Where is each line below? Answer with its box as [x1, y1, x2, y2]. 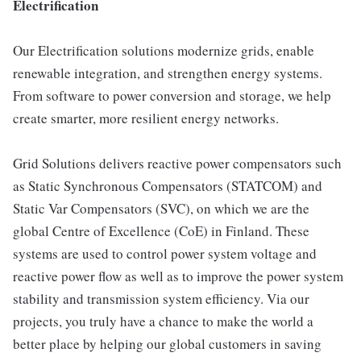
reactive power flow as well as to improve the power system [13, 267, 343, 285]
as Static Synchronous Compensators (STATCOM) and [13, 176, 322, 195]
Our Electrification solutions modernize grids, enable [13, 41, 314, 60]
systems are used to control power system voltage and [13, 244, 317, 263]
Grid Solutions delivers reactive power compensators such [13, 154, 342, 172]
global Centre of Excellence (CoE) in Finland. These [13, 222, 309, 240]
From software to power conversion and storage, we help [13, 86, 331, 105]
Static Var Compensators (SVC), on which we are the [13, 199, 309, 218]
